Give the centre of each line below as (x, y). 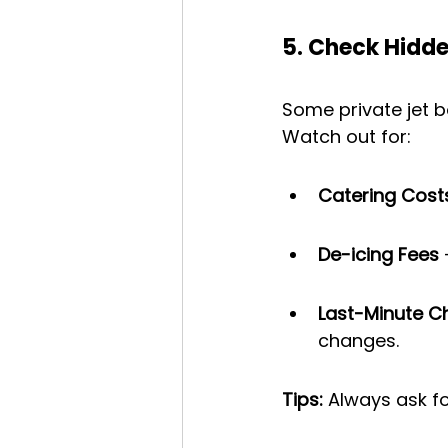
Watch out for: (346, 137)
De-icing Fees (378, 255)
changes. (358, 341)
